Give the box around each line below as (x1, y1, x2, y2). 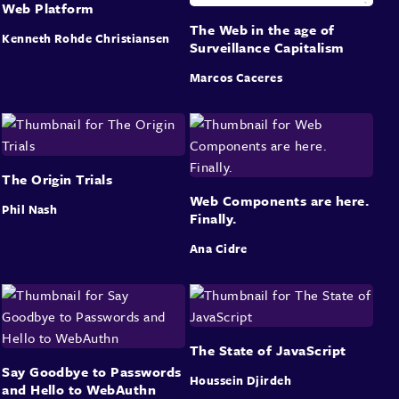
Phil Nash (2, 200, 58, 219)
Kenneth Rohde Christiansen (2, 29, 170, 48)
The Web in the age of (189, 20, 335, 40)
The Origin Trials (2, 169, 113, 190)
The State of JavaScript (189, 340, 346, 361)
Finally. (189, 208, 237, 229)
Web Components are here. (189, 191, 370, 211)
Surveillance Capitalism (189, 37, 345, 58)
